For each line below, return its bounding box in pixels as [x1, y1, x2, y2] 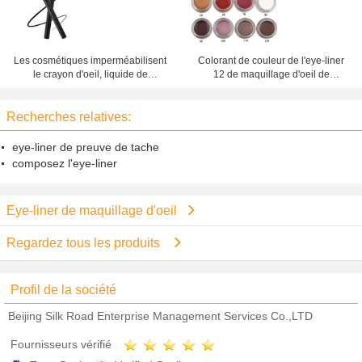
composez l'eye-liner [12, 157, 117, 170]
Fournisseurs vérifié [11, 338, 112, 351]
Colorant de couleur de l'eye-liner [198, 55, 345, 66]
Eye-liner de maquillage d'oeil [6, 204, 177, 217]
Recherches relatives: [6, 110, 131, 124]
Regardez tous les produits [6, 236, 163, 250]
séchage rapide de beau [36, 82, 145, 94]
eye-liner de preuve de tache [12, 141, 159, 154]
